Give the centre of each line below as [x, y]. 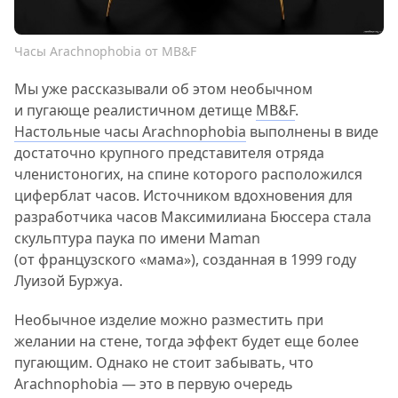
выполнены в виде [312, 131]
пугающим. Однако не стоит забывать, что [164, 362]
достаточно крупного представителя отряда [169, 152]
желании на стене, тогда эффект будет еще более [187, 341]
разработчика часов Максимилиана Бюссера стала [193, 216]
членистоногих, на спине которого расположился [188, 174]
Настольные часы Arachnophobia [130, 131]
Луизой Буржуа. [68, 280]
